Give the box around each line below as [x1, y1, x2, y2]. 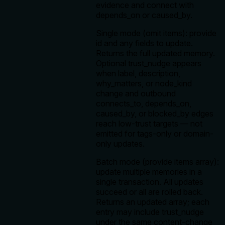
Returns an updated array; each [96, 197, 209, 207]
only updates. [96, 139, 145, 149]
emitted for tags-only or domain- [96, 129, 213, 139]
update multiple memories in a [96, 167, 202, 177]
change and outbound [96, 88, 176, 99]
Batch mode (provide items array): [96, 157, 219, 167]
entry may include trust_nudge [96, 207, 204, 217]
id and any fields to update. [96, 38, 193, 49]
